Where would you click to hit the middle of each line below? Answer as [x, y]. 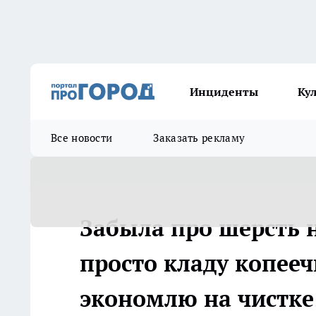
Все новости [82, 138]
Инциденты [224, 92]
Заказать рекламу [199, 138]
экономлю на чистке [197, 298]
